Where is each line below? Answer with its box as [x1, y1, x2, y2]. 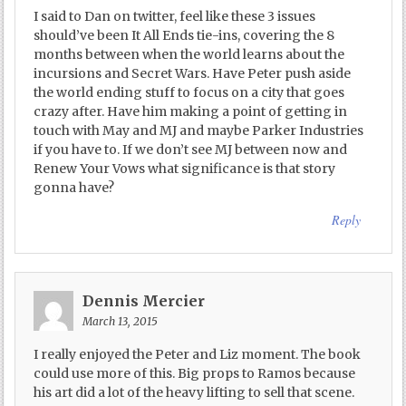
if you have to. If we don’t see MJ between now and [34, 141, 348, 159]
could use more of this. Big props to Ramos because [34, 365, 356, 382]
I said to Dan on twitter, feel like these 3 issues [34, 8, 316, 25]
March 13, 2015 [82, 314, 159, 329]
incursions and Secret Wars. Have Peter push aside [34, 65, 352, 82]
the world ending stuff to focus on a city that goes [34, 84, 345, 101]
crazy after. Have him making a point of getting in [34, 103, 348, 121]
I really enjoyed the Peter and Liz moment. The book [34, 346, 362, 363]
